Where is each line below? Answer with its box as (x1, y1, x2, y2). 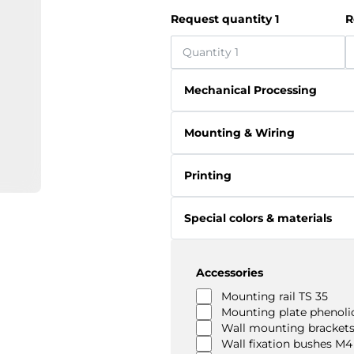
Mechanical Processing (184, 83, 317, 97)
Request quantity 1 (171, 12, 279, 26)
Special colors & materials (184, 211, 332, 225)
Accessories (196, 265, 263, 280)
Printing (184, 168, 232, 183)
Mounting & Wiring (184, 126, 295, 140)
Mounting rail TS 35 (221, 289, 328, 303)
